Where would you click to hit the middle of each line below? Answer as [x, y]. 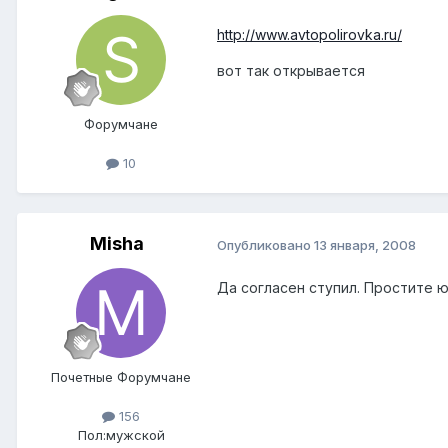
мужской [135, 435]
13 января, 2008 [365, 244]
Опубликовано [265, 244]
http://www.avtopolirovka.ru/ [309, 34]
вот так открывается [291, 70]
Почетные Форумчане [121, 376]
